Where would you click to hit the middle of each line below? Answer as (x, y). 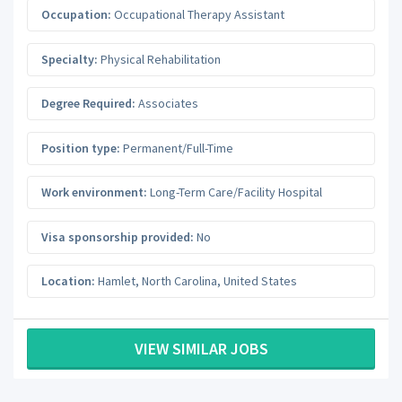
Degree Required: (88, 104)
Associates (167, 104)
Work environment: (94, 192)
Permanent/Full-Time (177, 148)
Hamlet (117, 281)
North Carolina (179, 281)
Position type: (81, 148)
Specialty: (70, 59)
